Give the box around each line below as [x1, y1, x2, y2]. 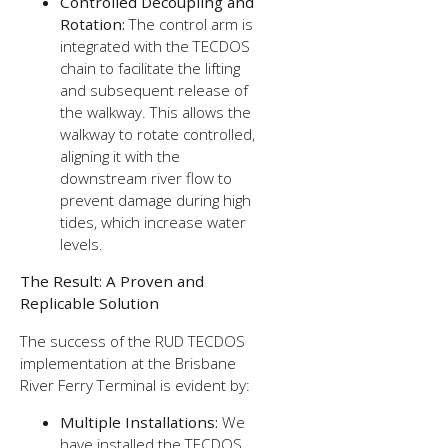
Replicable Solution [20, 293, 160, 314]
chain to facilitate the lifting [60, 58, 241, 78]
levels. [60, 234, 104, 254]
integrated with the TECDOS [60, 36, 251, 56]
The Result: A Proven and [20, 271, 205, 292]
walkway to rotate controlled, [60, 124, 256, 144]
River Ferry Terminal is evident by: [20, 374, 251, 395]
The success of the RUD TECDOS [20, 330, 246, 351]
